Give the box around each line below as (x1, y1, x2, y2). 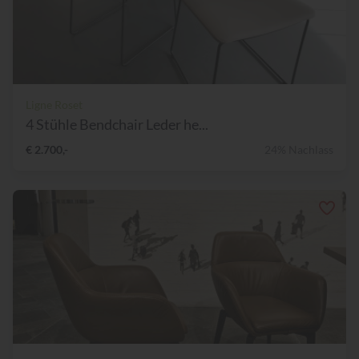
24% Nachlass (264, 143, 333, 157)
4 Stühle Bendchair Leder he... (26, 115, 208, 134)
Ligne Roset (26, 98, 83, 112)
